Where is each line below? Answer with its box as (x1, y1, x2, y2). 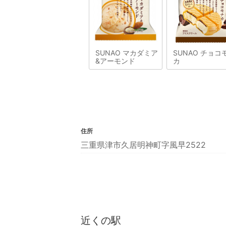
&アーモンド (95, 56, 135, 66)
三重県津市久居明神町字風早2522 (81, 140, 206, 150)
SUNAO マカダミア (95, 48, 158, 58)
